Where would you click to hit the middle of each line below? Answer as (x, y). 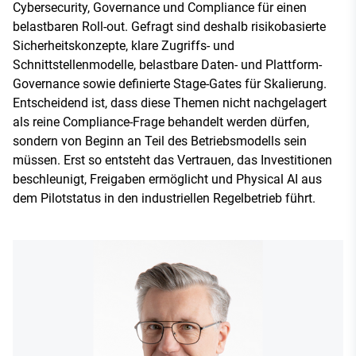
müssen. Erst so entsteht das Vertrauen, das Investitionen (172, 160)
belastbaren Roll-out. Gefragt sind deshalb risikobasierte (169, 26)
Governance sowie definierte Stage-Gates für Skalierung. (170, 83)
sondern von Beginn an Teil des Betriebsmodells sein (160, 141)
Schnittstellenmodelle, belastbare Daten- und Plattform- (167, 64)
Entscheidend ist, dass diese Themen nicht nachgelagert (170, 103)
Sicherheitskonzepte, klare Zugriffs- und (124, 45)
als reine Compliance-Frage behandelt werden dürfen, (161, 122)
